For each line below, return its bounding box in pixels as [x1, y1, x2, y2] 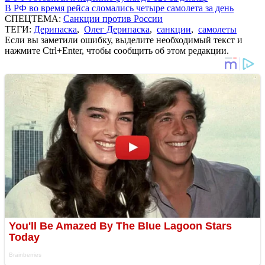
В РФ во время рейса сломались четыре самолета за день [5, 2, 234, 13]
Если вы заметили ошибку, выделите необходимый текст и [5, 34, 243, 45]
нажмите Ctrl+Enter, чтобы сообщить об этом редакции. [5, 45, 229, 56]
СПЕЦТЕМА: [5, 13, 63, 24]
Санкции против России [63, 13, 163, 24]
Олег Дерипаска [84, 24, 150, 34]
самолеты [198, 24, 237, 34]
